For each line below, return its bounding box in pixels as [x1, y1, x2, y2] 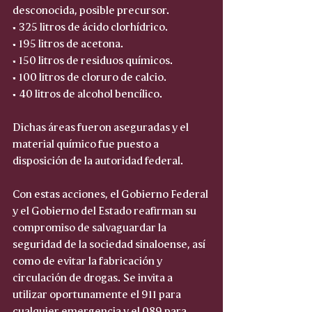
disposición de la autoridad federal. [13, 151, 184, 167]
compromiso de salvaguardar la [13, 218, 169, 234]
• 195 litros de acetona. [13, 34, 128, 50]
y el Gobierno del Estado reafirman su [13, 201, 198, 217]
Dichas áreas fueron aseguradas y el [13, 118, 191, 134]
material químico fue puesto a [13, 134, 161, 150]
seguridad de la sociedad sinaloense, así [13, 235, 208, 251]
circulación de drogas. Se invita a [13, 268, 175, 284]
